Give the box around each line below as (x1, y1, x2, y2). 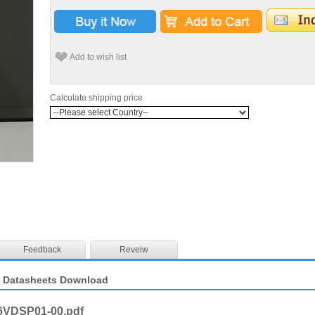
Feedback (22, 245, 61, 255)
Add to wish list (70, 52, 127, 62)
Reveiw (120, 245, 148, 255)
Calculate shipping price (50, 93, 143, 103)
